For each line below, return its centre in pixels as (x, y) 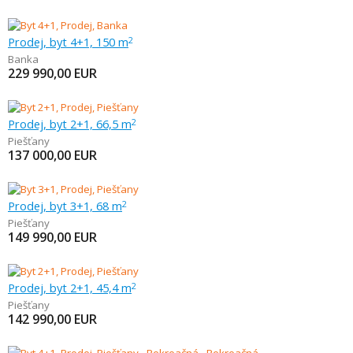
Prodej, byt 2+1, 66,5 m (70, 124)
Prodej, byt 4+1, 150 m (68, 42)
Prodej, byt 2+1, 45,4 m (70, 288)
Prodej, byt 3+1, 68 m (65, 206)
